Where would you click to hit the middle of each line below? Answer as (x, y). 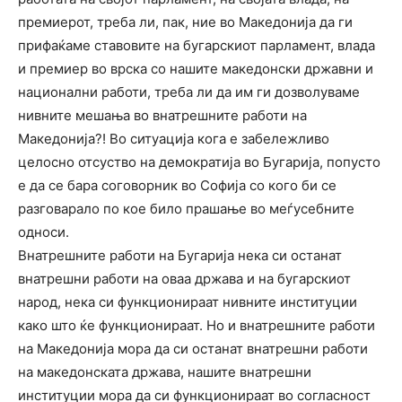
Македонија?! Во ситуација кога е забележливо (174, 139)
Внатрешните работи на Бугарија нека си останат (180, 256)
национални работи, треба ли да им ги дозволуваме (189, 92)
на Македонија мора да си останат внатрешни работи (193, 349)
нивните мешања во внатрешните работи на (162, 116)
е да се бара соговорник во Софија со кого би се (177, 186)
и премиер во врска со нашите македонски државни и (196, 69)
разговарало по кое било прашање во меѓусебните (186, 209)
